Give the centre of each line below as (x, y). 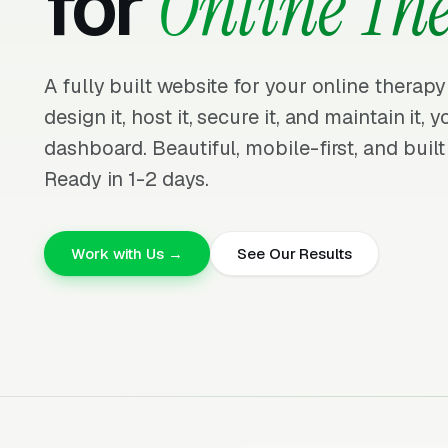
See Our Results (294, 253)
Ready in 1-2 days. (126, 179)
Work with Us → (127, 253)
